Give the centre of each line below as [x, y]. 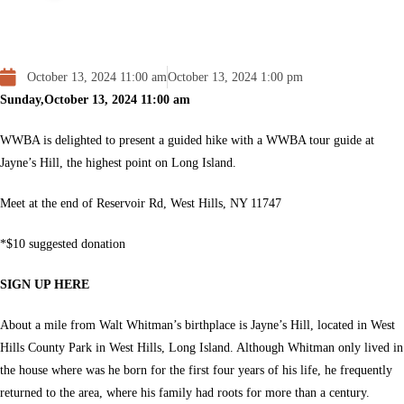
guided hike [197, 140]
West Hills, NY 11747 [226, 203]
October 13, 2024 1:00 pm [235, 77]
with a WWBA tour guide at [301, 140]
